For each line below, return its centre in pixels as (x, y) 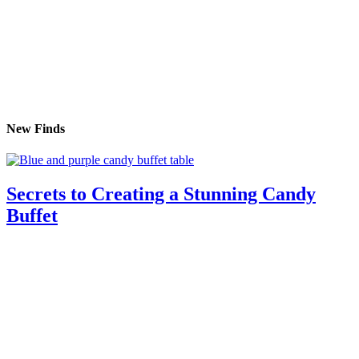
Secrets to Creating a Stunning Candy (161, 194)
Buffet (32, 215)
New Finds (36, 128)
